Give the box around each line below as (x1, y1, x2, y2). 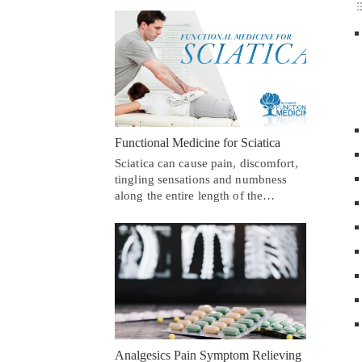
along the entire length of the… (115, 189, 276, 203)
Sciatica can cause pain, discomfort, (115, 157, 298, 170)
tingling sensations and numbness (115, 173, 288, 187)
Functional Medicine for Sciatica (115, 136, 280, 150)
